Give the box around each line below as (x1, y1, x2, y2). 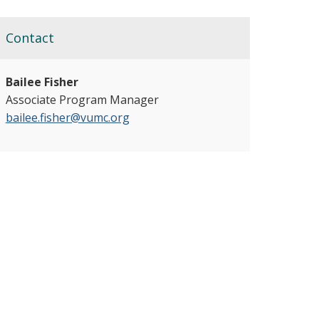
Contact (5, 29, 54, 46)
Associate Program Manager (5, 92, 159, 108)
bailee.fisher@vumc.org (5, 110, 130, 125)
